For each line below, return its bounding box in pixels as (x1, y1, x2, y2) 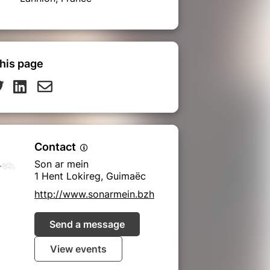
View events (50, 242, 107, 255)
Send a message (49, 218, 125, 230)
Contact (34, 140, 78, 153)
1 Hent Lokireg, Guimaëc (34, 169, 146, 182)
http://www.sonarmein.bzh (34, 187, 154, 200)
